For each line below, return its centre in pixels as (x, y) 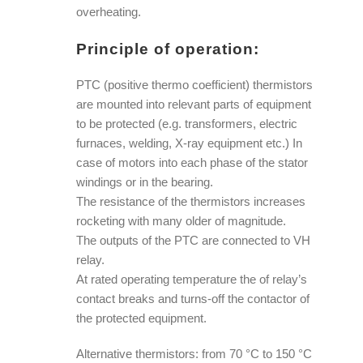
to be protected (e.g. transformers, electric (187, 123)
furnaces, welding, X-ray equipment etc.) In (190, 143)
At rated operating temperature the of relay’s (192, 279)
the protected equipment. (142, 318)
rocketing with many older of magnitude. (181, 220)
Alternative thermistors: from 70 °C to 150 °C (194, 353)
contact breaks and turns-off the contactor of (193, 298)
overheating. (109, 11)
